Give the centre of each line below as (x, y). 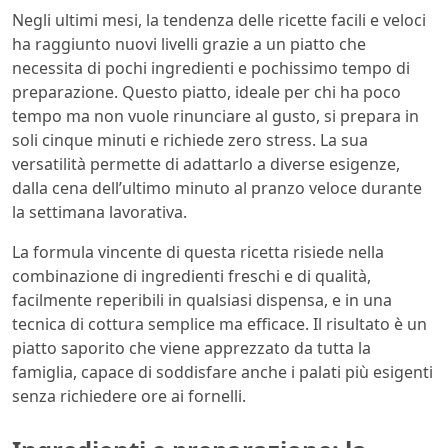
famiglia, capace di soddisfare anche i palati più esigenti (222, 372)
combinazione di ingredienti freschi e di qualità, (191, 276)
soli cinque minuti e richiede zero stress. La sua (190, 140)
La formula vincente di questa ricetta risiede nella (198, 252)
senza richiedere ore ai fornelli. (129, 396)
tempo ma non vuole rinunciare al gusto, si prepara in (215, 116)
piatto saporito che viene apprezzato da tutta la (191, 348)
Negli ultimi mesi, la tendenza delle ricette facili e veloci (219, 20)
